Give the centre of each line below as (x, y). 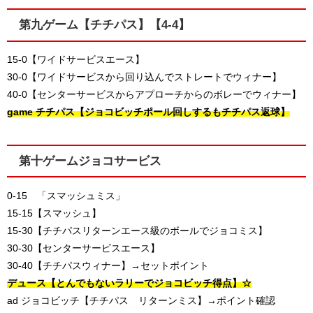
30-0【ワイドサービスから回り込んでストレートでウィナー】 (144, 77)
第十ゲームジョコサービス (90, 161)
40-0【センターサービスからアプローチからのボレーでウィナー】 (154, 94)
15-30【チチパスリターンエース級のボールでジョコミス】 (137, 230)
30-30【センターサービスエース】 (83, 248)
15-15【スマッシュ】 (54, 213)
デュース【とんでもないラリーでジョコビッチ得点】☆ (129, 283)
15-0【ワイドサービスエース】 (76, 59)
